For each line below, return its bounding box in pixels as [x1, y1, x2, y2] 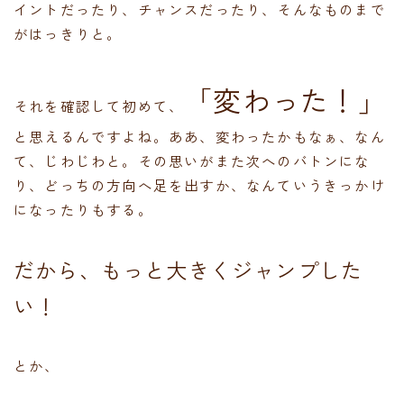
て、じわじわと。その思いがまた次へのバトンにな [14, 150, 371, 170]
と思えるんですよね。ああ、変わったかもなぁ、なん [14, 125, 386, 146]
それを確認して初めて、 [14, 95, 185, 115]
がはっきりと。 [14, 23, 123, 43]
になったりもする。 [14, 198, 153, 219]
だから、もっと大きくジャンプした [14, 253, 363, 285]
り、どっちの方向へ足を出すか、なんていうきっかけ [14, 174, 386, 195]
